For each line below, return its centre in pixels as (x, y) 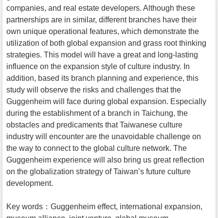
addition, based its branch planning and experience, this (102, 78)
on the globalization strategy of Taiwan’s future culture (99, 171)
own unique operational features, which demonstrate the (103, 31)
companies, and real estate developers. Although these (101, 8)
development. (30, 183)
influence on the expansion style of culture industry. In (98, 66)
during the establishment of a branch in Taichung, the (97, 113)
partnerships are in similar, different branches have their (101, 19)
